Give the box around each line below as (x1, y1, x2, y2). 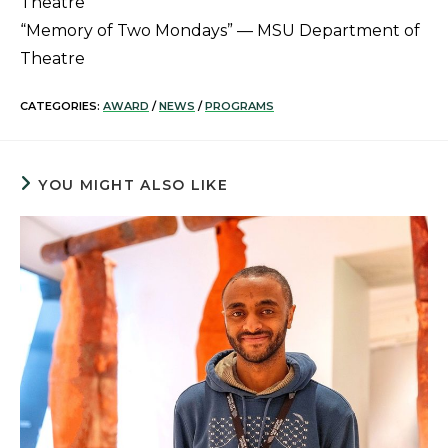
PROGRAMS (205, 99, 274, 114)
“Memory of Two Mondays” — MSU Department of (20, 21, 420, 41)
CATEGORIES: (20, 99, 103, 114)
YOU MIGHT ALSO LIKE (38, 176, 229, 195)
